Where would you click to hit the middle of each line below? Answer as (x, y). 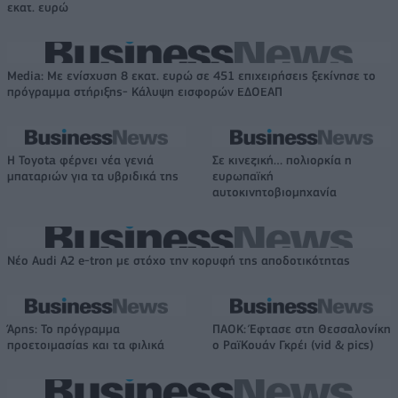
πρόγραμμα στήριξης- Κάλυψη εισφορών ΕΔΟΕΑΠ (145, 91)
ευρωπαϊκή (243, 175)
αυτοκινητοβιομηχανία (275, 191)
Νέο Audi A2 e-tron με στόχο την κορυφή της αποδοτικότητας (179, 260)
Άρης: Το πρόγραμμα (64, 328)
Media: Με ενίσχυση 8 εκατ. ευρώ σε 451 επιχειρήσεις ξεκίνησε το (191, 75)
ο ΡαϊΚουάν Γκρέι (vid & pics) (293, 344)
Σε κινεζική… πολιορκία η (282, 159)
